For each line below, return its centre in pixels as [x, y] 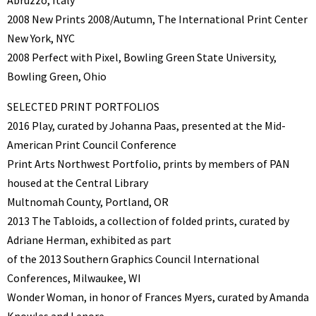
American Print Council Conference [92, 144]
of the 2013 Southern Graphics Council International [133, 259]
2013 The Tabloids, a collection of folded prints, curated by [148, 220]
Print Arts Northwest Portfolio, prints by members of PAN [148, 163]
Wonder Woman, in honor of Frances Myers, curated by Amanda [158, 297]
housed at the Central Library [78, 182]
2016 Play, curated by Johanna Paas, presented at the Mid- [146, 125]
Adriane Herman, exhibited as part [89, 239]
